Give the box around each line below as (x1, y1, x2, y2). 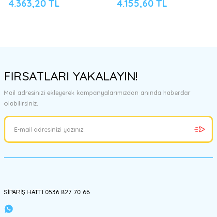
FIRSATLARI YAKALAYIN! (4, 68, 138, 83)
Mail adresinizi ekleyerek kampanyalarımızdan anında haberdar (4, 88, 190, 96)
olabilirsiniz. (4, 99, 38, 107)
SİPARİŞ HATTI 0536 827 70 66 (4, 187, 90, 196)
